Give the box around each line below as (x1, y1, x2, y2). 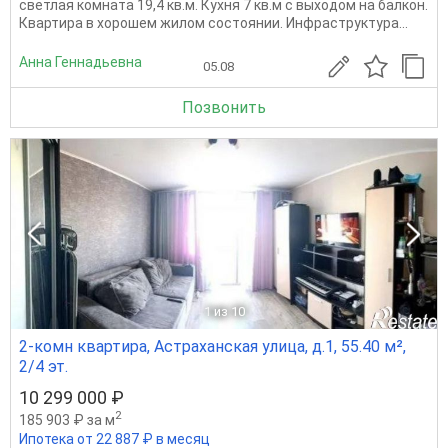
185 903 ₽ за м (19, 411, 115, 428)
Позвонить (182, 97, 266, 117)
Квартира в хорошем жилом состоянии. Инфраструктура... (19, 14, 408, 31)
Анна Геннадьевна (19, 54, 142, 71)
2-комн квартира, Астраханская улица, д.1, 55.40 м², (19, 336, 406, 356)
